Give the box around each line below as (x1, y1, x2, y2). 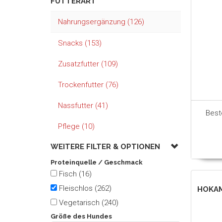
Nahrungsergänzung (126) (58, 17, 144, 26)
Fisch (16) (59, 169, 92, 178)
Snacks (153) (58, 39, 102, 48)
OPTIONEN (120, 142, 160, 151)
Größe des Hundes (51, 213, 112, 220)
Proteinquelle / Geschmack (51, 159, 143, 166)
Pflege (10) (58, 122, 95, 131)
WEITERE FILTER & (51, 142, 120, 151)
